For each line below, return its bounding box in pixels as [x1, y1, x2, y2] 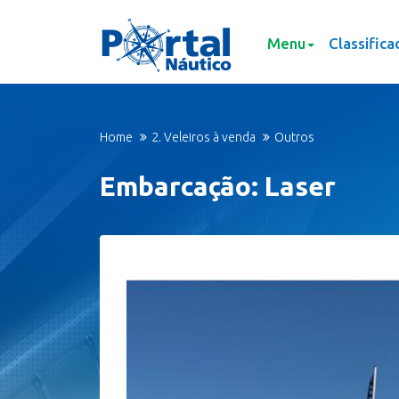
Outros [274, 130, 314, 144]
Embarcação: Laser [100, 171, 336, 201]
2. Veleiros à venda [151, 130, 256, 144]
